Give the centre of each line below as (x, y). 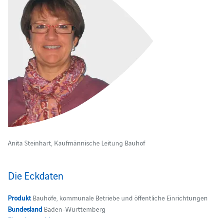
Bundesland (25, 209)
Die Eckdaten (35, 175)
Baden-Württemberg (74, 209)
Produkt (19, 197)
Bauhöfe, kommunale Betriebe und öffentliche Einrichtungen (119, 197)
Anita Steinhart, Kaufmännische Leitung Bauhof (76, 142)
